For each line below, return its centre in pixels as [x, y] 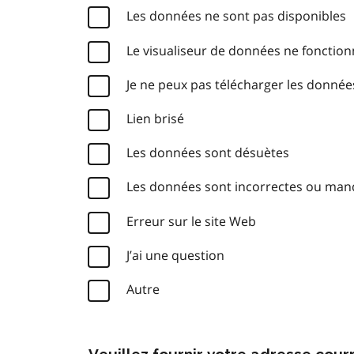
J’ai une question [175, 255]
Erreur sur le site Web [191, 221]
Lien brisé [155, 118]
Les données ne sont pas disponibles [236, 16]
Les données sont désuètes [208, 153]
